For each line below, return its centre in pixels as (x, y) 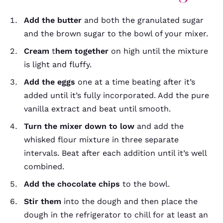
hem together (82, 51)
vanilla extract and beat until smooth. (97, 109)
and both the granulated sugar (144, 20)
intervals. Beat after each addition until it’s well (115, 153)
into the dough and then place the (129, 201)
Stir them (43, 201)
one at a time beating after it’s (135, 82)
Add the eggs (50, 82)
